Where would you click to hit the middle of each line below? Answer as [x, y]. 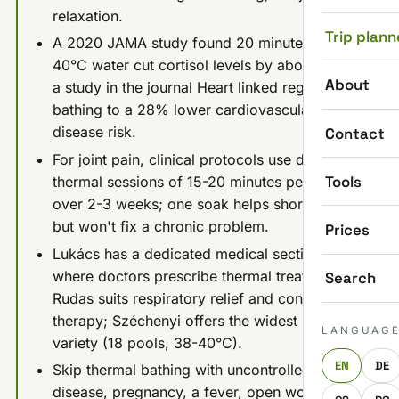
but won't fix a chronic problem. [160, 226]
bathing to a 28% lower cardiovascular [183, 110]
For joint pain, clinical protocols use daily [190, 159]
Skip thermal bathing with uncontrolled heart [200, 370]
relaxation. [87, 16]
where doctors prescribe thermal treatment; [198, 276]
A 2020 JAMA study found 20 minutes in [189, 43]
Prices [347, 230]
